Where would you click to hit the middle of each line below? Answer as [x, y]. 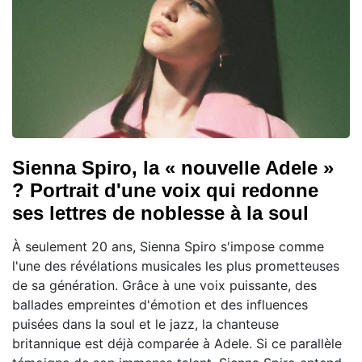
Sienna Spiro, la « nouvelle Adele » [173, 167]
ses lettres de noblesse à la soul [160, 213]
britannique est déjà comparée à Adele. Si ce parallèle [177, 343]
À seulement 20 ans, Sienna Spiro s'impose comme [168, 246]
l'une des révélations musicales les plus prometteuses [176, 265]
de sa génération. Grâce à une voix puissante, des [164, 285]
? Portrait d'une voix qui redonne [165, 190]
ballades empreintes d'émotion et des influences [160, 304]
